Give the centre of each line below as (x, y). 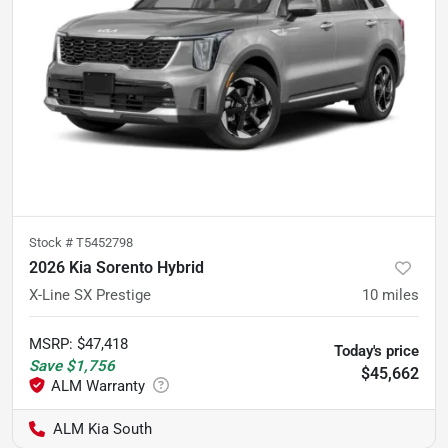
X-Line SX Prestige (90, 294)
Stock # (52, 242)
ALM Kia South (102, 428)
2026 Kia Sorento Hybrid (116, 267)
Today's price (376, 350)
